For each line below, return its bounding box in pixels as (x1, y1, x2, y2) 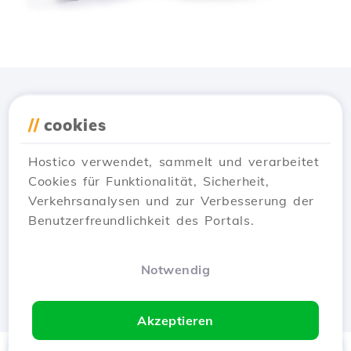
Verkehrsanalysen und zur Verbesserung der (28, 193, 314, 208)
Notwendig (140, 262, 211, 277)
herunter (126, 121, 225, 151)
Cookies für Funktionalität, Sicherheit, (28, 173, 270, 189)
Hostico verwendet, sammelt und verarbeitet (28, 154, 320, 169)
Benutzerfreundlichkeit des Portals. (28, 212, 255, 228)
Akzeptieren (137, 313, 214, 328)
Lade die (49, 91, 156, 121)
